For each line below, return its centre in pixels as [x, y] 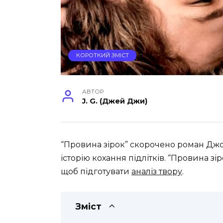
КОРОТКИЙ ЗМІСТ [102, 56]
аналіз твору [157, 172]
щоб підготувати [96, 172]
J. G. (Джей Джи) [115, 101]
